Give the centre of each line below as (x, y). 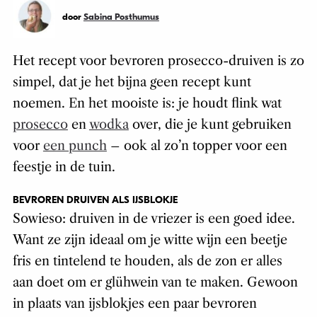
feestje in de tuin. (64, 167)
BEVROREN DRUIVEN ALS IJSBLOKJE (95, 200)
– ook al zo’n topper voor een (197, 145)
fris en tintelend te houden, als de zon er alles (147, 261)
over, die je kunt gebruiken (210, 124)
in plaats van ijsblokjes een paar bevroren (134, 303)
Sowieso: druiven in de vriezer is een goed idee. (154, 218)
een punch (75, 145)
